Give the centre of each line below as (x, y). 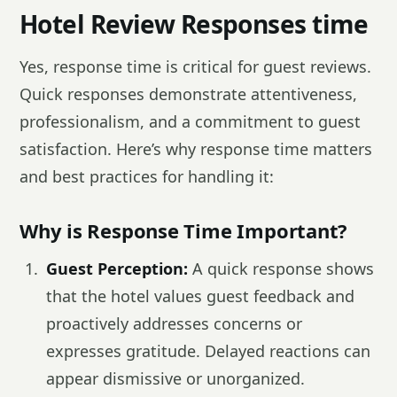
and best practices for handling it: (147, 176)
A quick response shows (281, 269)
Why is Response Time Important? (184, 230)
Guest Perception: (117, 269)
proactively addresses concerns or (174, 323)
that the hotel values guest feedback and (200, 296)
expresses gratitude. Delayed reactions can (208, 351)
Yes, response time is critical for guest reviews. (195, 66)
